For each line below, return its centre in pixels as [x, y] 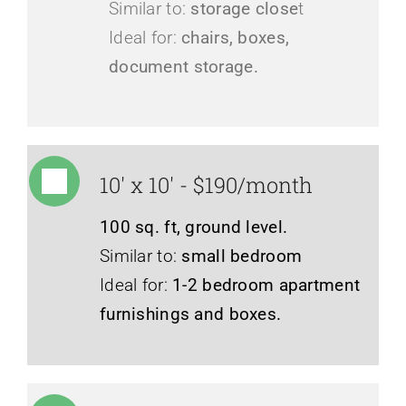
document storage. [183, 66]
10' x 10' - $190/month [206, 184]
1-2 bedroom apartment [266, 285]
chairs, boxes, [236, 37]
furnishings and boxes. [190, 314]
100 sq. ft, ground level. [193, 227]
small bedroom [242, 256]
